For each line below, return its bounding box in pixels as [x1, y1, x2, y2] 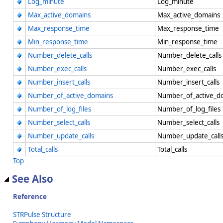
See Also [12, 171, 53, 186]
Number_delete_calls [28, 50, 92, 60]
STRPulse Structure [13, 210, 71, 220]
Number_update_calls [28, 131, 94, 140]
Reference [13, 192, 47, 202]
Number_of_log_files [28, 104, 91, 113]
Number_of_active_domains [28, 91, 113, 100]
